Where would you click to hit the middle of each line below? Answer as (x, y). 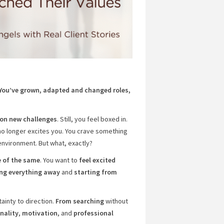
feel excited (97, 160)
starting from (95, 172)
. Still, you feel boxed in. (92, 119)
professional (93, 213)
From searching (79, 201)
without (116, 201)
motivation (39, 213)
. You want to (59, 160)
